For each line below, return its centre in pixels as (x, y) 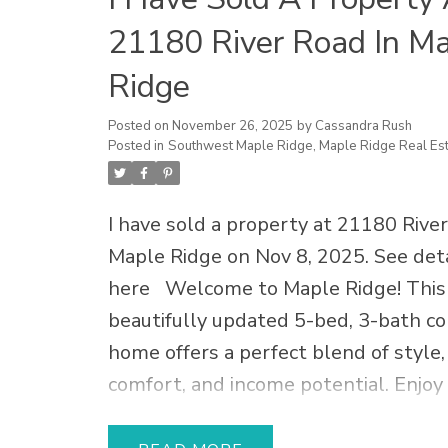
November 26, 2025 (232, 126)
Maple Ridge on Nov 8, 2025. (240, 257)
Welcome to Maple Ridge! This (305, 289)
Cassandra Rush (363, 126)
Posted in (135, 146)
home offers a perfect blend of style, (276, 353)
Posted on (139, 126)
